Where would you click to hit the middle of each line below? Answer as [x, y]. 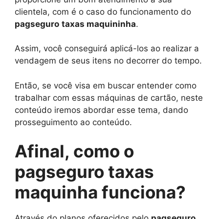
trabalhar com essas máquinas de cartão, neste [109, 98]
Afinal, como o [74, 151]
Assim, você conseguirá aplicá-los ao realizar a [107, 48]
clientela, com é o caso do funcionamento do [103, 11]
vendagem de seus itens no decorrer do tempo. [108, 61]
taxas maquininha [99, 24]
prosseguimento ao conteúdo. [73, 122]
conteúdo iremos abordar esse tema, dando [101, 110]
